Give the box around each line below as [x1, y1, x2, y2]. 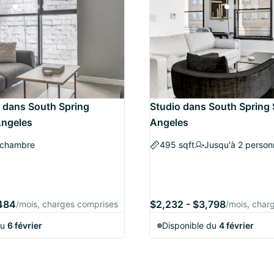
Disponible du [162, 220, 219, 231]
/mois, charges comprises [16, 199, 118, 209]
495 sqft [160, 139, 194, 150]
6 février [7, 220, 42, 231]
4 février [219, 220, 254, 231]
